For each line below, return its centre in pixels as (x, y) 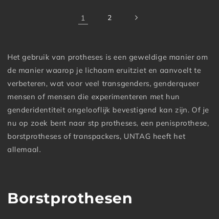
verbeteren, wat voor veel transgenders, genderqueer (103, 84)
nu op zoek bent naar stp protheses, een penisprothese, (108, 123)
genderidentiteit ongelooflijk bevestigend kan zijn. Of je (109, 110)
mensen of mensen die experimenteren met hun (94, 97)
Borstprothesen (70, 198)
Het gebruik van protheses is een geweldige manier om (108, 57)
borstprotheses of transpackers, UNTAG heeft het (97, 136)
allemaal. (24, 150)
